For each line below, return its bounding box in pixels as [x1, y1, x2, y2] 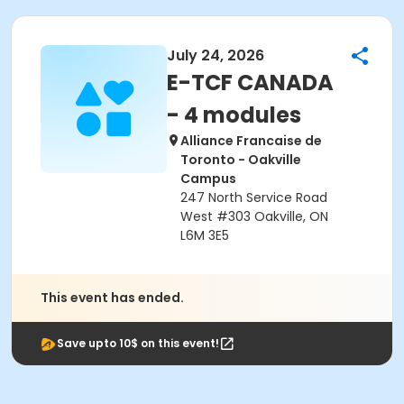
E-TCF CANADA [167, 68, 334, 97]
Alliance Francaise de [180, 132, 322, 150]
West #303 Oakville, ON [180, 207, 328, 225]
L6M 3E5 [180, 226, 229, 244]
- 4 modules [167, 100, 301, 130]
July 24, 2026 [167, 45, 264, 66]
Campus [180, 170, 236, 188]
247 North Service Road [180, 188, 327, 207]
